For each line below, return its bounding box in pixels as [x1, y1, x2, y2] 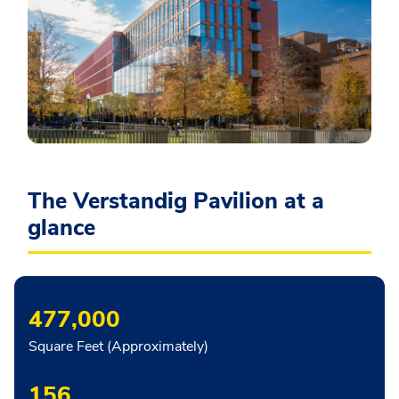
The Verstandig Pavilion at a [28, 186, 324, 216]
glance [28, 213, 95, 243]
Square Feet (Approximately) [28, 337, 208, 356]
